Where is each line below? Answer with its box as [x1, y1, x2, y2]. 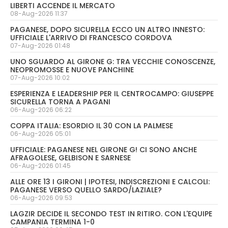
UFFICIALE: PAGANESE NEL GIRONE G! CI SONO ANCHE [10, 144, 197, 155]
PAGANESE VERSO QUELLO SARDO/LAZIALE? [10, 184, 162, 195]
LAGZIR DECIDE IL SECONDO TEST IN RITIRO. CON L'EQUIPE [10, 208, 212, 219]
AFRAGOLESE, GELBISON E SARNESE [10, 152, 131, 163]
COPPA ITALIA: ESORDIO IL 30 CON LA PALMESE [10, 120, 173, 131]
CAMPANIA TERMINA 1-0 [10, 216, 95, 227]
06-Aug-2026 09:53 [10, 193, 72, 202]
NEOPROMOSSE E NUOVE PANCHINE [10, 64, 134, 75]
